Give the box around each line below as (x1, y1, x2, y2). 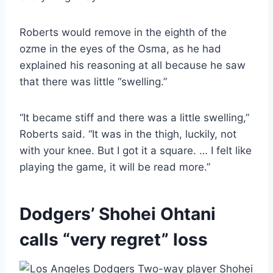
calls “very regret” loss (19, 229, 208, 250)
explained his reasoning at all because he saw (19, 59, 246, 72)
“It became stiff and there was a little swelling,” (19, 112, 249, 124)
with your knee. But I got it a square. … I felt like (19, 144, 252, 157)
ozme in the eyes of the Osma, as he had (19, 43, 221, 55)
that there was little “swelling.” (19, 76, 167, 88)
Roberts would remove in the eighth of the (19, 26, 227, 39)
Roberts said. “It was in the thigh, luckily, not (19, 128, 236, 141)
